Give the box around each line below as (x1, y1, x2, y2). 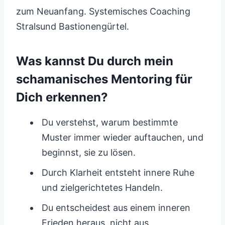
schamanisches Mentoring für (16, 72, 192, 86)
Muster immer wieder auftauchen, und (42, 132, 203, 143)
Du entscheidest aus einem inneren (42, 202, 190, 213)
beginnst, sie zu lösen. (42, 147, 136, 158)
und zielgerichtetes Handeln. (42, 182, 163, 193)
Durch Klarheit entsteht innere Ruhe (42, 167, 194, 178)
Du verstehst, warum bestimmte (42, 117, 178, 128)
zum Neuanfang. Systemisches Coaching (16, 6, 190, 17)
